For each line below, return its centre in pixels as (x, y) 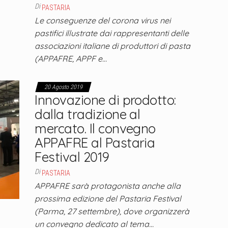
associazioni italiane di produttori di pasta (113, 46)
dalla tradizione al (88, 114)
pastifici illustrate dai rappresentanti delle (112, 33)
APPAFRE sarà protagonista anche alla (108, 186)
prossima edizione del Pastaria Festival (108, 198)
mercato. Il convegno (95, 129)
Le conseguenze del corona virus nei (103, 20)
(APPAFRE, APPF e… (71, 59)
